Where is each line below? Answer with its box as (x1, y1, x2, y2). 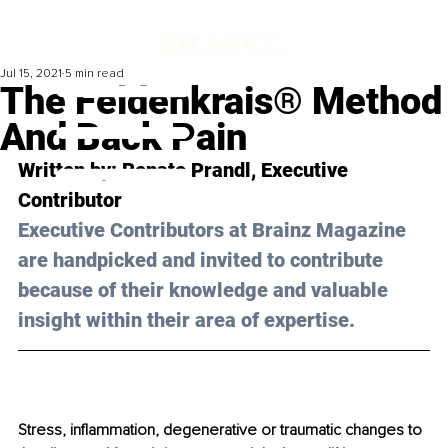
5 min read (65, 66, 124, 82)
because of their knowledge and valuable (18, 278, 393, 303)
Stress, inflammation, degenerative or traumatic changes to (18, 420, 426, 441)
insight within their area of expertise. (18, 308, 355, 333)
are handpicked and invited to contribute (18, 248, 388, 273)
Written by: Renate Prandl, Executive (18, 158, 353, 183)
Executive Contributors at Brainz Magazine (18, 218, 411, 243)
